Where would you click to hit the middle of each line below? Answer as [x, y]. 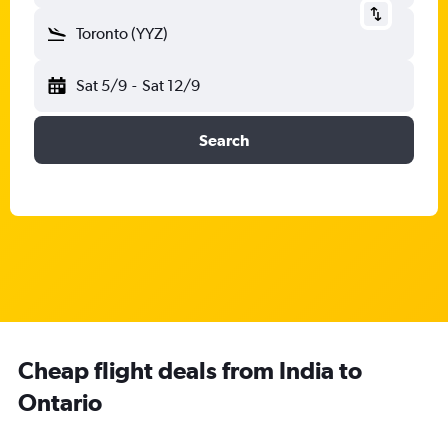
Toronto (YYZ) [122, 33]
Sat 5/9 [101, 85]
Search [224, 140]
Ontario [60, 402]
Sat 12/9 [170, 85]
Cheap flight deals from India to [190, 370]
